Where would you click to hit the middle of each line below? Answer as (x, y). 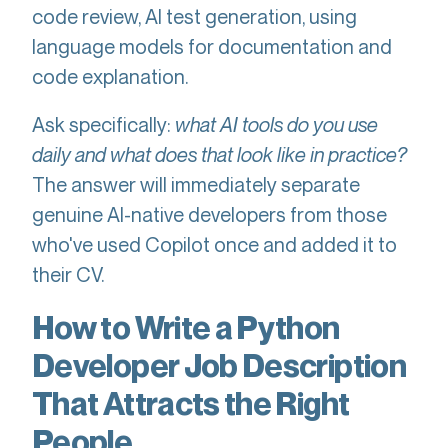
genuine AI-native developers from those (209, 214)
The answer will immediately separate (196, 184)
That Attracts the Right (191, 403)
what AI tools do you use (276, 124)
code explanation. (114, 76)
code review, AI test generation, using (194, 16)
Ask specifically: (103, 124)
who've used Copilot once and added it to (214, 244)
